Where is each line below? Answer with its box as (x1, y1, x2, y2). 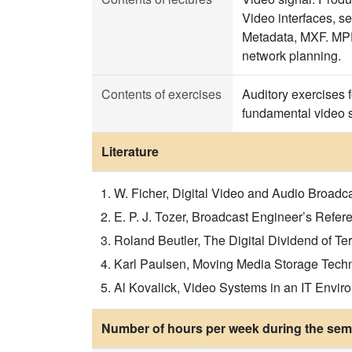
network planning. (242, 46, 341, 64)
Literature (101, 142, 159, 160)
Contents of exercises (101, 85, 222, 103)
